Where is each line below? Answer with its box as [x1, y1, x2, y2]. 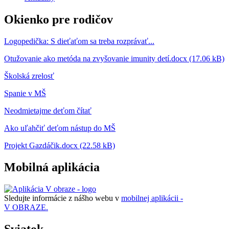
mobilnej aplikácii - [121, 194, 183, 202]
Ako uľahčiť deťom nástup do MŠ [4, 124, 116, 133]
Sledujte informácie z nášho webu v [4, 194, 121, 202]
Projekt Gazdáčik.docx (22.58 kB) [4, 141, 115, 150]
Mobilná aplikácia [4, 161, 100, 174]
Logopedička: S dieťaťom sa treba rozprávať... [4, 37, 154, 46]
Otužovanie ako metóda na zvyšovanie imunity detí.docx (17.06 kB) [4, 54, 224, 63]
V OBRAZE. [4, 203, 48, 212]
